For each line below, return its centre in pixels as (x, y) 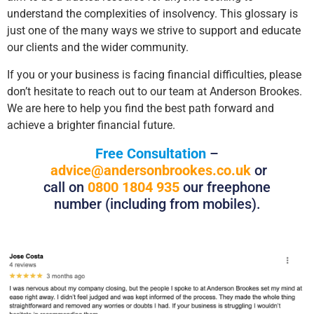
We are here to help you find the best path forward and (141, 108)
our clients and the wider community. (98, 48)
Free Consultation (151, 153)
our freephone (227, 187)
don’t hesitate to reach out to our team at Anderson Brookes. (155, 91)
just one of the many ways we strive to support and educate (154, 31)
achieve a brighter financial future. (91, 125)
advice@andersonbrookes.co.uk (151, 170)
